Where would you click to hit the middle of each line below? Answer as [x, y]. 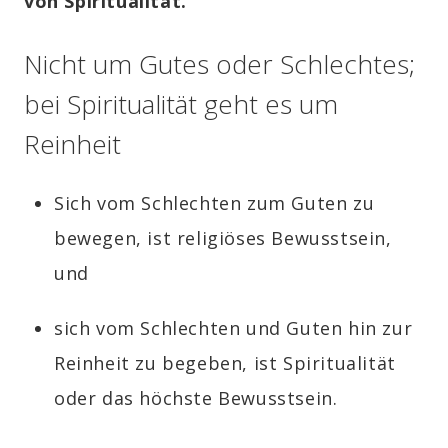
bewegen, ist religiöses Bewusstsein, [223, 238]
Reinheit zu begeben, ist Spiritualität [225, 363]
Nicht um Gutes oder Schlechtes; [219, 64]
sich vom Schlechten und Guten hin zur [233, 328]
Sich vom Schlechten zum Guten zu [214, 203]
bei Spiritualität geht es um [181, 104]
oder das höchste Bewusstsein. [196, 398]
